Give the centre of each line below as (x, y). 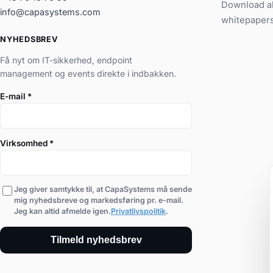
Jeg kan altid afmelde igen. (62, 211)
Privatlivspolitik (138, 211)
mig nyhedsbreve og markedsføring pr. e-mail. (99, 200)
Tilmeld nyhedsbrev (96, 240)
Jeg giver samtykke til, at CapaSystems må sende (103, 190)
